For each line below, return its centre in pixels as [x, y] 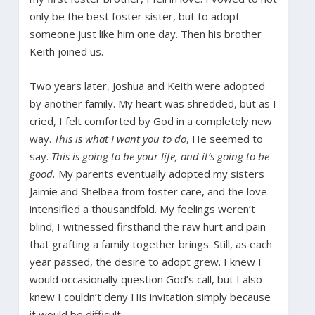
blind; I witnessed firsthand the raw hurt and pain [147, 226]
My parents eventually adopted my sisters [161, 173]
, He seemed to [224, 138]
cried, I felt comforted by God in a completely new [150, 121]
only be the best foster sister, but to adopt [134, 16]
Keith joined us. [66, 51]
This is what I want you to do [120, 138]
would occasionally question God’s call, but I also [146, 279]
